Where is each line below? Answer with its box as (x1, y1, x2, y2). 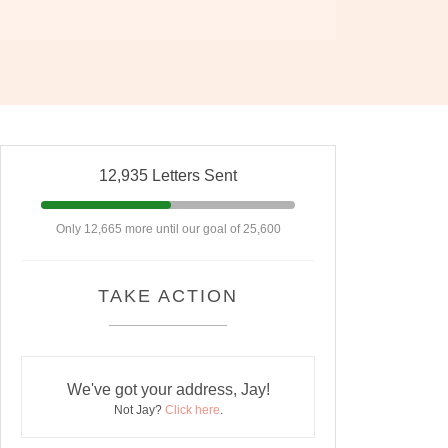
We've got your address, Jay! (66, 381, 270, 399)
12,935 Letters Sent (99, 167, 237, 185)
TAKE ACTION (98, 286, 238, 307)
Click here (164, 403, 220, 418)
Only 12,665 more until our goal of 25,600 (55, 222, 281, 237)
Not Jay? (113, 403, 165, 418)
